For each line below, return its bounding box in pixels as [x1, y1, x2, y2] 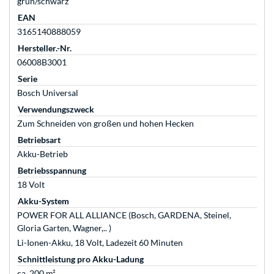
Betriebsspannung [18, 165, 86, 176]
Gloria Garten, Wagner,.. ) [17, 223, 111, 234]
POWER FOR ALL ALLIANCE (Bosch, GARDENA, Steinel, [17, 210, 231, 221]
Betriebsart [18, 135, 61, 146]
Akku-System [18, 196, 69, 207]
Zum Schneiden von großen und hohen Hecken [17, 118, 194, 129]
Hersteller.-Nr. [18, 43, 72, 54]
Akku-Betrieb [17, 149, 68, 160]
